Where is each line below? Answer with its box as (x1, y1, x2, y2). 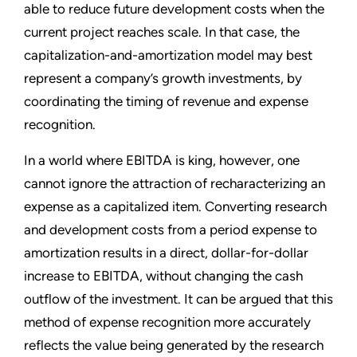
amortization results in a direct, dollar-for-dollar (24, 244, 308, 261)
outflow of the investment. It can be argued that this (24, 290, 333, 307)
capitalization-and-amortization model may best (24, 46, 312, 63)
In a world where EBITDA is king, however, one (24, 151, 300, 168)
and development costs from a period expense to (24, 221, 317, 237)
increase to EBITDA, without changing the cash (24, 267, 303, 284)
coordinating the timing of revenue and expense (24, 92, 308, 109)
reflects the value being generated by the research (24, 336, 324, 353)
